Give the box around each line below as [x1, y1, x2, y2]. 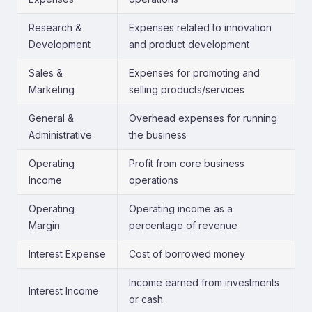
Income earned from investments [129, 276, 279, 288]
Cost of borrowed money [129, 248, 245, 260]
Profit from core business [129, 157, 244, 169]
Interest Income [29, 285, 99, 297]
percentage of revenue [129, 219, 237, 231]
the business [129, 129, 187, 141]
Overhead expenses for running [129, 112, 277, 124]
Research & [29, 22, 81, 33]
